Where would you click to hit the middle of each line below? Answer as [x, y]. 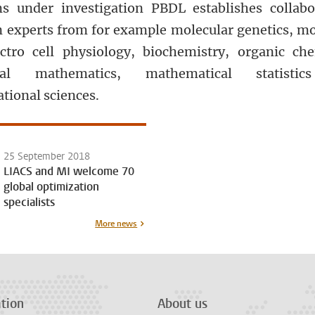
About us [182, 304]
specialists [30, 202]
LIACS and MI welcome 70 [69, 171]
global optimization [52, 187]
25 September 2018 [47, 156]
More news [116, 224]
